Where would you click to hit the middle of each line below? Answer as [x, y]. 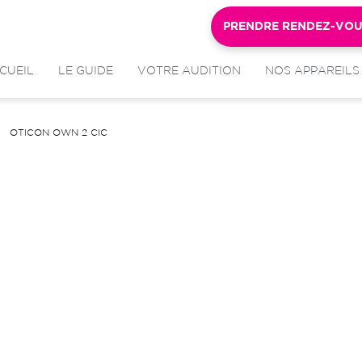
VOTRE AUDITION [189, 71]
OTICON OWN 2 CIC [59, 133]
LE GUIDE [86, 71]
